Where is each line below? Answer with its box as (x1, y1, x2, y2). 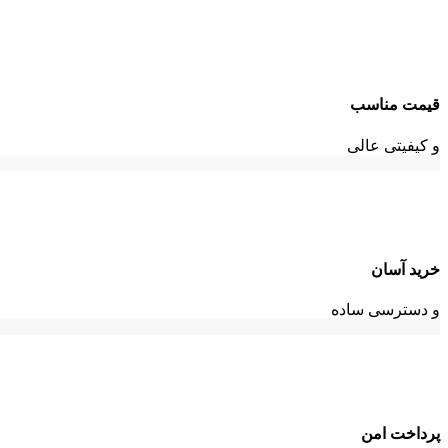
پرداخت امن (361, 425, 440, 443)
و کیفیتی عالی (347, 136, 440, 154)
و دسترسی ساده (331, 301, 440, 319)
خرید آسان (371, 260, 440, 278)
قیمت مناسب (350, 96, 440, 114)
